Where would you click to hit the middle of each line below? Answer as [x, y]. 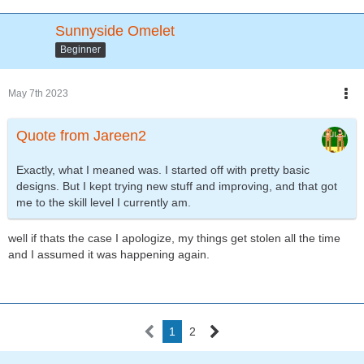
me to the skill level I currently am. [104, 203]
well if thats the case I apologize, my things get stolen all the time [174, 238]
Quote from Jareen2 [81, 136]
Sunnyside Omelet [115, 31]
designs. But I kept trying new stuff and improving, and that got [177, 186]
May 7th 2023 [38, 94]
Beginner [80, 50]
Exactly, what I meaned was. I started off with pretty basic [163, 170]
